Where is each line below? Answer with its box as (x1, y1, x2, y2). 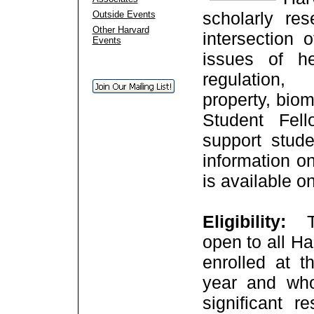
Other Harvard (92, 25, 149, 35)
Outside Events (92, 9, 156, 20)
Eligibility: (202, 212, 296, 231)
